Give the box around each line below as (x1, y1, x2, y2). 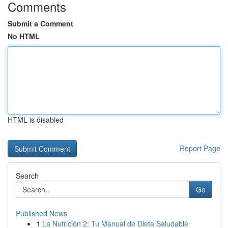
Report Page (180, 143, 220, 153)
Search (16, 170, 39, 181)
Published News (16, 208, 67, 218)
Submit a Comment (8, 18, 73, 28)
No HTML (8, 31, 40, 41)
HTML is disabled (8, 115, 64, 125)
